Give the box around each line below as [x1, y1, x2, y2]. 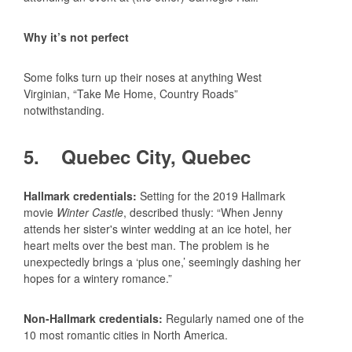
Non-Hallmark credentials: [24, 310, 163, 327]
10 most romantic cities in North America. [24, 327, 228, 343]
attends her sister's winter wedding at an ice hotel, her [24, 221, 291, 237]
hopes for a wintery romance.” [24, 270, 172, 287]
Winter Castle [57, 204, 123, 221]
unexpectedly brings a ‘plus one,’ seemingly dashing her [24, 254, 301, 270]
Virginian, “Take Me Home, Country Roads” [24, 85, 238, 101]
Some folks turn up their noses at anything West [24, 68, 262, 85]
